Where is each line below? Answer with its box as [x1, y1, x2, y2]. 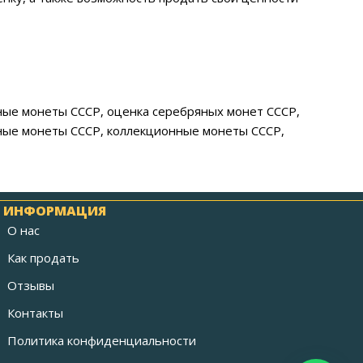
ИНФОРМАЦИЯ [3, 202, 107, 220]
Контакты [7, 305, 64, 322]
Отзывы [7, 277, 55, 294]
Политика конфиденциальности [7, 332, 197, 349]
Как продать [7, 250, 80, 267]
